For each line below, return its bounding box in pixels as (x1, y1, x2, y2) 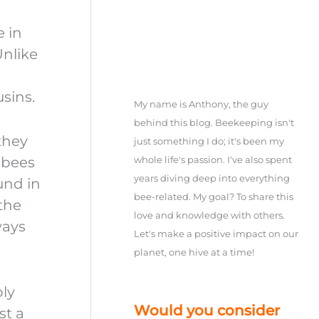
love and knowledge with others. (134, 209, 286, 221)
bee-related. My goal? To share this (134, 190, 294, 202)
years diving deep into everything (134, 172, 291, 184)
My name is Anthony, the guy (134, 98, 269, 110)
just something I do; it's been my (134, 135, 285, 147)
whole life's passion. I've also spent (134, 153, 293, 165)
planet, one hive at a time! (134, 246, 255, 258)
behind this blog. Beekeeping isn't (134, 116, 295, 128)
